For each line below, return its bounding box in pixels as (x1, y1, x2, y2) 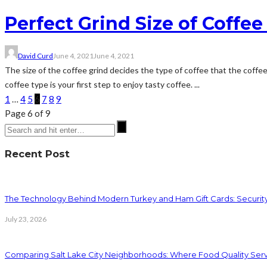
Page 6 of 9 (5, 108, 51, 119)
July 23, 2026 (5, 214, 46, 223)
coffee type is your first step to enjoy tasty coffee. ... (5, 79, 200, 90)
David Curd (18, 51, 53, 61)
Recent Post (5, 147, 70, 160)
